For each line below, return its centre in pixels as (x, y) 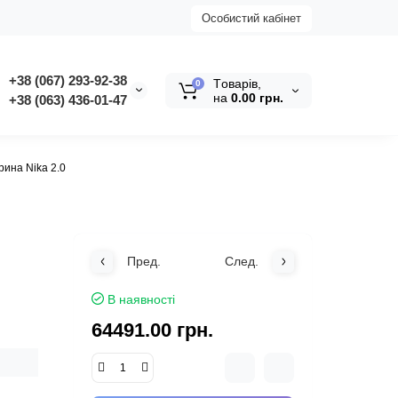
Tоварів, (237, 84)
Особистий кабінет (251, 18)
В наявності (142, 299)
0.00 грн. (257, 98)
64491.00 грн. (153, 330)
